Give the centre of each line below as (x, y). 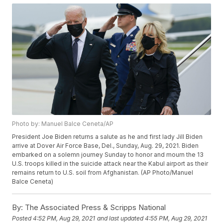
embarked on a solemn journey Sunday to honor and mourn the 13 (108, 155)
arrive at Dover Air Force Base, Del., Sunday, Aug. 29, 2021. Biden (106, 146)
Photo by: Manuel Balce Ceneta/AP (63, 124)
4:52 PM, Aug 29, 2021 (64, 218)
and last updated (120, 218)
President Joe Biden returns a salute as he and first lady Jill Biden (108, 137)
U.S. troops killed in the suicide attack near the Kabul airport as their (110, 164)
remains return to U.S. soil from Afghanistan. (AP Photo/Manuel (103, 173)
